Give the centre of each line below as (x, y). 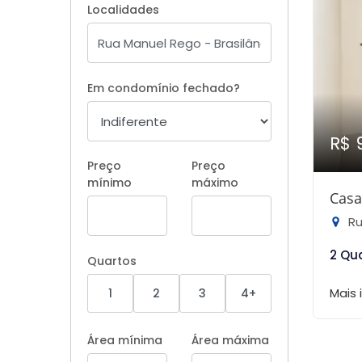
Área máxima (230, 340)
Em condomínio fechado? (164, 88)
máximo (215, 183)
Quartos (112, 261)
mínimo (109, 183)
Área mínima (125, 340)
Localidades (123, 10)
